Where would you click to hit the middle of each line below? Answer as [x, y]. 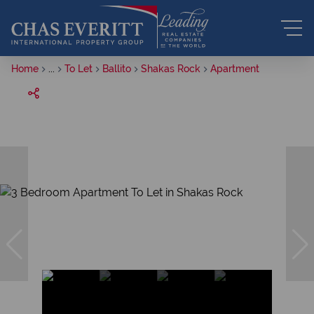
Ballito [117, 69]
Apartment [235, 69]
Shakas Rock [171, 69]
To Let [78, 69]
